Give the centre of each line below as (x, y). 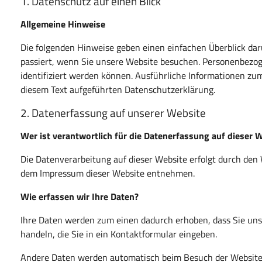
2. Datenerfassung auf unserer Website (113, 112)
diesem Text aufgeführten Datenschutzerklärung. (118, 89)
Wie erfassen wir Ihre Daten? (80, 196)
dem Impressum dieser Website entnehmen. (108, 173)
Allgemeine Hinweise (63, 24)
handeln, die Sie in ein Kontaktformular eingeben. (119, 234)
